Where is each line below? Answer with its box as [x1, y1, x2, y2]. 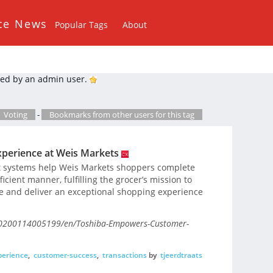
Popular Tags [55, 19, 108, 30]
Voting [4, 109, 27, 120]
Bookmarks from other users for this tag [49, 109, 194, 120]
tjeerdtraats [160, 249, 202, 260]
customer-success [33, 249, 97, 260]
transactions [102, 249, 147, 260]
